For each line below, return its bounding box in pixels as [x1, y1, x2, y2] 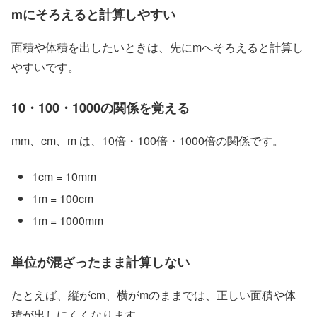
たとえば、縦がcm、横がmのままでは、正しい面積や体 [11, 286, 296, 303]
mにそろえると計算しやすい [11, 5, 175, 24]
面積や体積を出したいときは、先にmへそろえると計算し [11, 39, 304, 56]
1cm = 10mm [32, 168, 97, 185]
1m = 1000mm [32, 212, 104, 229]
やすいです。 [11, 59, 79, 76]
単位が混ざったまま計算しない [11, 252, 190, 271]
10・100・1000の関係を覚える [11, 98, 190, 117]
